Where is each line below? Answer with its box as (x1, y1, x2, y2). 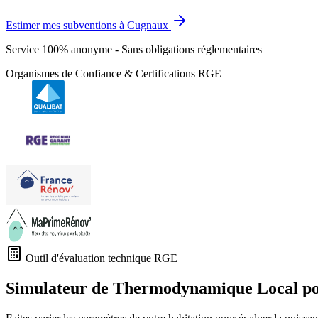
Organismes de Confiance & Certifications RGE (6, 67, 221, 80)
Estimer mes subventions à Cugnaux (6, 19, 168, 32)
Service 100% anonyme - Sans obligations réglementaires (6, 43, 262, 56)
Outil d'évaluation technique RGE (23, 252, 177, 265)
